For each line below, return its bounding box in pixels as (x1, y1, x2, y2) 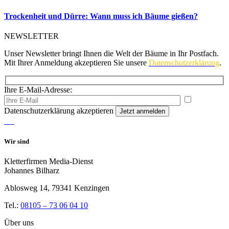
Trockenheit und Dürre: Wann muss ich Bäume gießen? (4, 11, 198, 20)
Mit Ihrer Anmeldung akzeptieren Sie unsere (4, 58, 149, 67)
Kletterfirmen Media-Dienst (4, 156, 93, 166)
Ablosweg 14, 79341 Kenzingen (4, 183, 109, 192)
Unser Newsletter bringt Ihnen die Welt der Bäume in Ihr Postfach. (4, 49, 219, 58)
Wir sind (4, 137, 29, 145)
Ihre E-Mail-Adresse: (4, 85, 72, 95)
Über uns (4, 218, 34, 227)
